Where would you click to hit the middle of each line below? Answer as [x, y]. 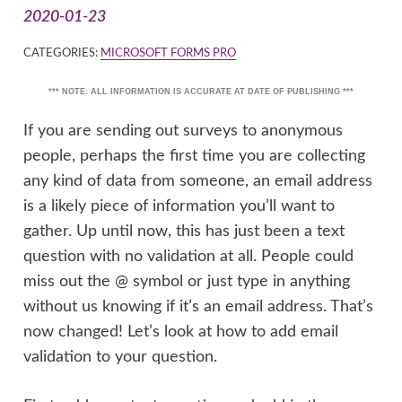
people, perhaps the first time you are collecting [195, 156]
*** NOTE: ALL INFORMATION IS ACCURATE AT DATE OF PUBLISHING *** [201, 92]
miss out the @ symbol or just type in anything [187, 282]
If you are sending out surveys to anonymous [184, 131]
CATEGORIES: [62, 54]
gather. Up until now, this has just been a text [184, 232]
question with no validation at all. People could [189, 257]
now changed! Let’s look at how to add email [181, 332]
